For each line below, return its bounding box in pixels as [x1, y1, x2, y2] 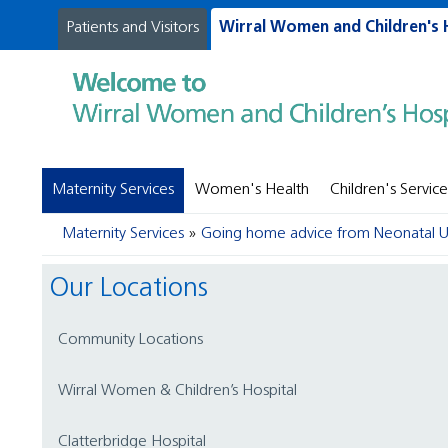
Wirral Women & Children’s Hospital [73, 382, 297, 399]
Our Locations [69, 275, 208, 303]
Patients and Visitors [74, 20, 199, 36]
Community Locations [68, 331, 203, 348]
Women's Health [195, 181, 309, 198]
